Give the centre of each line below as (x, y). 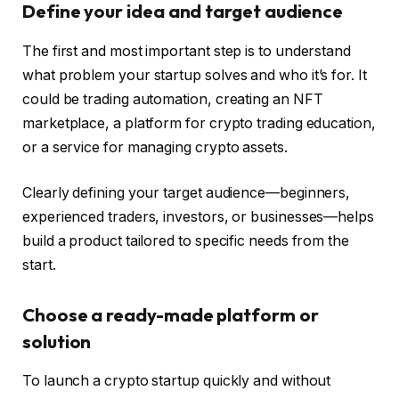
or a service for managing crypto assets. (155, 147)
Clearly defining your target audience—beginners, (187, 193)
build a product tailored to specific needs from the (186, 241)
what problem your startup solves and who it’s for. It (195, 75)
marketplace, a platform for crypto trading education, (199, 123)
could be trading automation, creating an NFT (173, 99)
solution (57, 341)
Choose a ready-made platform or (171, 314)
